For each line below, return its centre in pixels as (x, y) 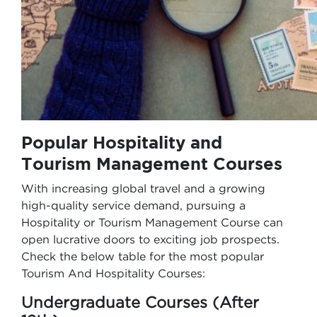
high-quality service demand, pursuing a (133, 205)
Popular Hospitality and (122, 142)
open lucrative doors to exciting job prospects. (150, 239)
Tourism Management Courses (154, 163)
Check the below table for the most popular (143, 256)
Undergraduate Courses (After (140, 302)
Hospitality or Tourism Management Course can (152, 222)
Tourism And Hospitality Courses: (113, 273)
